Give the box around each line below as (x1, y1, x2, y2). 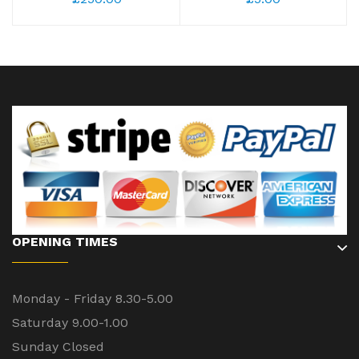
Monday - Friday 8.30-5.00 (12, 290, 173, 306)
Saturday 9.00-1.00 (12, 314, 128, 330)
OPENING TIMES (12, 233, 118, 249)
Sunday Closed (12, 338, 104, 354)
